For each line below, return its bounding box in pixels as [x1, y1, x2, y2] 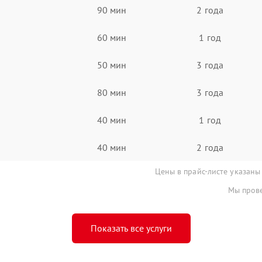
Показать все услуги [90, 222, 172, 234]
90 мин [96, 4, 127, 16]
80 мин [96, 86, 127, 98]
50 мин [96, 58, 127, 71]
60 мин [96, 31, 127, 43]
